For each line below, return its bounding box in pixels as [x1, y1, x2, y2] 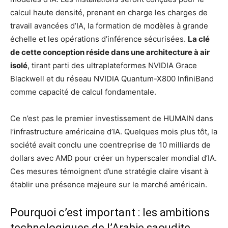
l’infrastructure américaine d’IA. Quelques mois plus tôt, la [10, 126, 217, 136]
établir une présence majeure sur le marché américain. [10, 179, 207, 189]
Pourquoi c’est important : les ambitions [10, 206, 210, 219]
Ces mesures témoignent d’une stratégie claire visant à [10, 166, 208, 176]
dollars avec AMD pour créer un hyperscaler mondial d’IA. [10, 153, 217, 163]
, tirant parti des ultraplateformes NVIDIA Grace [27, 60, 197, 70]
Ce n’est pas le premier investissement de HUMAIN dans [10, 113, 213, 123]
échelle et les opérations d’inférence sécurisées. [10, 34, 188, 44]
